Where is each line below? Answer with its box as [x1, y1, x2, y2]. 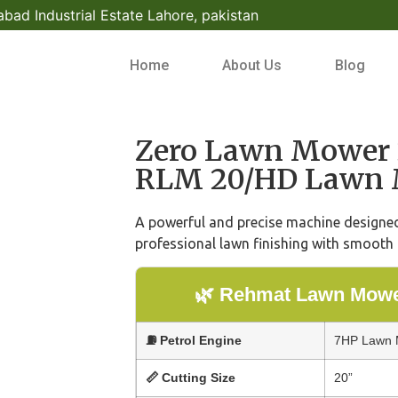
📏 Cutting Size [146, 370, 235, 386]
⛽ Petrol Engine [146, 333, 242, 348]
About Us [221, 57, 282, 74]
